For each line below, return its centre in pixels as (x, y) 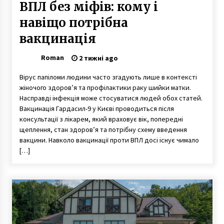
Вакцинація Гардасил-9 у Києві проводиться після (96, 108)
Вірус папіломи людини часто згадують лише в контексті (108, 77)
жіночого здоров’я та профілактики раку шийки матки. (105, 87)
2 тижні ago (97, 58)
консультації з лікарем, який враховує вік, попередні (101, 119)
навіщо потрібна (73, 22)
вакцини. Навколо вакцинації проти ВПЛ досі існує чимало (109, 140)
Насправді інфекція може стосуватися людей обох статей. (111, 98)
